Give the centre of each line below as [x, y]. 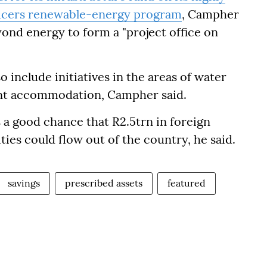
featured [187, 183]
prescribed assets [104, 183]
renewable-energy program [105, 14]
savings [24, 183]
